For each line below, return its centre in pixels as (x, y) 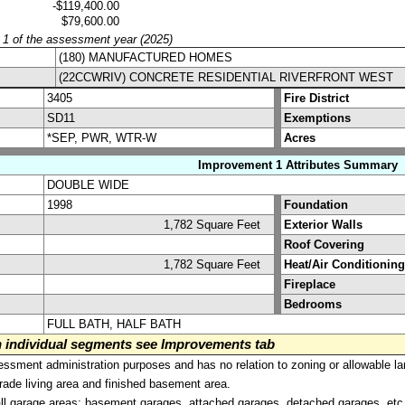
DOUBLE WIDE (88, 184)
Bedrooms (313, 304)
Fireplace (310, 284)
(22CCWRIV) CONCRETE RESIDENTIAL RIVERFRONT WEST (226, 77)
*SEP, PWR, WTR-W (102, 137)
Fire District (316, 98)
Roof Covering (324, 244)
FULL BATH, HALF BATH (114, 324)
